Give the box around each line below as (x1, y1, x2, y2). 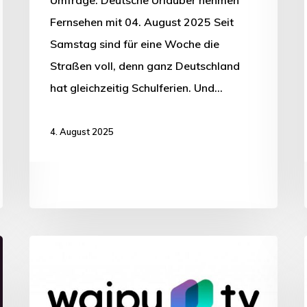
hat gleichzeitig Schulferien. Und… (50, 80, 223, 95)
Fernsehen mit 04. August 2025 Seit (50, 14, 234, 29)
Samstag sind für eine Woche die (50, 36, 219, 51)
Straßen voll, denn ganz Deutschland (50, 58, 240, 73)
